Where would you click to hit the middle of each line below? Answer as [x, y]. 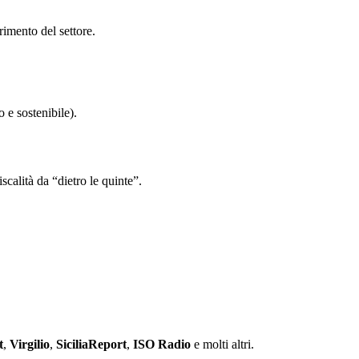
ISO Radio [163, 344]
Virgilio [30, 344]
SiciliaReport [91, 344]
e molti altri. [226, 344]
